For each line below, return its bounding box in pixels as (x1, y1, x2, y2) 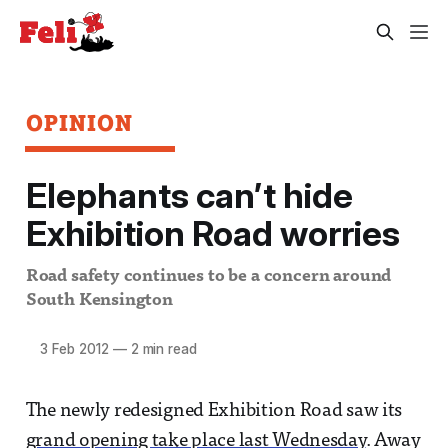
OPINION (25, 108, 134, 136)
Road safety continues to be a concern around (25, 267, 392, 285)
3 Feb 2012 (39, 340, 109, 357)
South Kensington (25, 291, 173, 309)
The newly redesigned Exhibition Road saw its (25, 401, 403, 421)
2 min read (126, 340, 197, 357)
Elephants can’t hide (25, 174, 353, 217)
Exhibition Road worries (25, 212, 400, 255)
